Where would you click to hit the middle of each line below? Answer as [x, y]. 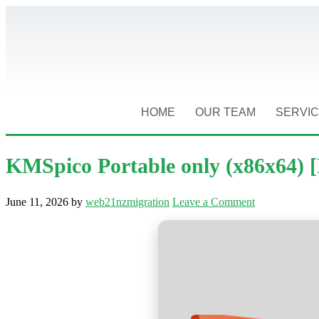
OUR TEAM [226, 112]
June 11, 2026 [37, 202]
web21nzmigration [127, 202]
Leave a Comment [214, 202]
